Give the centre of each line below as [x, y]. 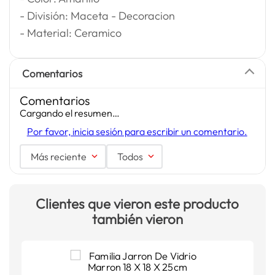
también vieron [137, 219]
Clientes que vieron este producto [137, 204]
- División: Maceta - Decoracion [97, 16]
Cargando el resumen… [69, 113]
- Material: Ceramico [70, 33]
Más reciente [58, 157]
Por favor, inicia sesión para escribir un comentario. [137, 131]
